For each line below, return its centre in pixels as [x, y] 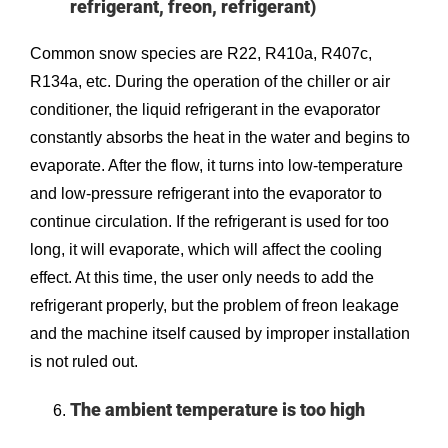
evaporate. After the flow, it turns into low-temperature [216, 165]
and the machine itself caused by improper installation [220, 333]
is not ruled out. [84, 361]
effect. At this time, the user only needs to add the [202, 277]
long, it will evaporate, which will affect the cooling [206, 249]
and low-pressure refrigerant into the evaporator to [206, 193]
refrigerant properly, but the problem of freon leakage [214, 305]
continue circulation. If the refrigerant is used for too [209, 221]
